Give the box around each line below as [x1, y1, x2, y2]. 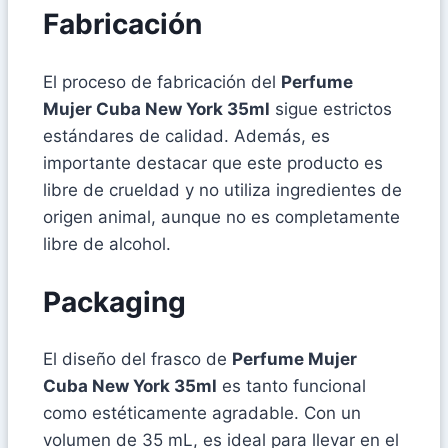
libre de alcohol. [43, 233, 171, 254]
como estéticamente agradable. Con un [43, 403, 361, 424]
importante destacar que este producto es [43, 152, 383, 173]
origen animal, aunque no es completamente [43, 206, 400, 227]
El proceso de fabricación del [43, 71, 281, 92]
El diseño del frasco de [43, 349, 232, 370]
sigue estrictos [270, 98, 392, 119]
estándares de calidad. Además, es [43, 125, 330, 146]
